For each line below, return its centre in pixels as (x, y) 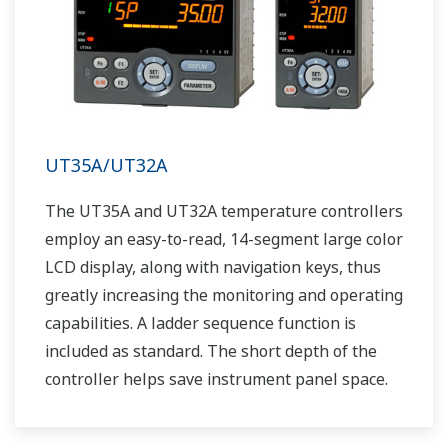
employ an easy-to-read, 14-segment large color (224, 239)
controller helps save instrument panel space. (216, 379)
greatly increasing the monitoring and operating (224, 295)
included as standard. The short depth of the (211, 351)
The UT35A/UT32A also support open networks (224, 407)
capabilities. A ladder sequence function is (200, 323)
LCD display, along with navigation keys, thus (213, 267)
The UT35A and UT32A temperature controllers (224, 211)
